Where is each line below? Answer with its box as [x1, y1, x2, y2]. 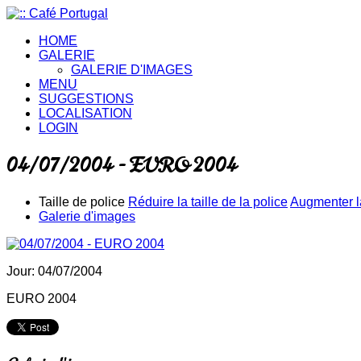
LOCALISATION [39, 106, 132, 120]
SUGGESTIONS [39, 92, 134, 106]
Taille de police [39, 194, 125, 209]
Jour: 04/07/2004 [6, 263, 102, 278]
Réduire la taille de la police [128, 194, 288, 209]
